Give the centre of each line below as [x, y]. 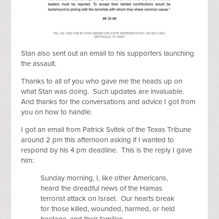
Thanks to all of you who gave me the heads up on [102, 81]
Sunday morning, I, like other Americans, [104, 178]
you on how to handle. [57, 112]
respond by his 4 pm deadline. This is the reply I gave [107, 150]
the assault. [39, 64]
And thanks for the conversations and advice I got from [109, 102]
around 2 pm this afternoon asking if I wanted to [98, 140]
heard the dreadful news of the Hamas [102, 188]
